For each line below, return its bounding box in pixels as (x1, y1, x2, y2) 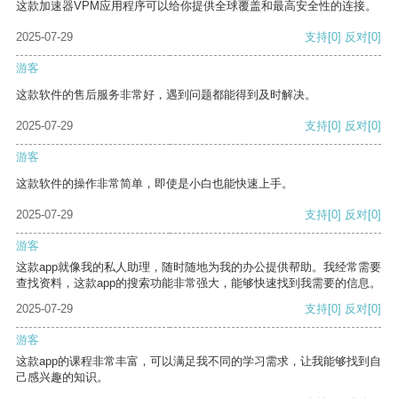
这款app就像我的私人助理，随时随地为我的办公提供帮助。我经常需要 (16, 260, 381, 275)
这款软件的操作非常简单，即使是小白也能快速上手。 (16, 177, 293, 191)
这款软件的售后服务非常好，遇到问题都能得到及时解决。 (16, 88, 316, 102)
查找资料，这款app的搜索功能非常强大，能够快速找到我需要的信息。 (16, 276, 381, 291)
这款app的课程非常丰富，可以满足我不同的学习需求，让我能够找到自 (16, 354, 381, 369)
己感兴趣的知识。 (16, 370, 108, 385)
